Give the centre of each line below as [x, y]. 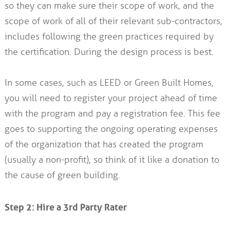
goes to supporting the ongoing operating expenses [111, 129]
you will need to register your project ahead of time [111, 98]
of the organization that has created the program [104, 145]
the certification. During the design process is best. [109, 52]
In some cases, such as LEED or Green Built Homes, [109, 83]
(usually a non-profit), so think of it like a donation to [112, 160]
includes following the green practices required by [109, 37]
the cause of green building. [62, 175]
